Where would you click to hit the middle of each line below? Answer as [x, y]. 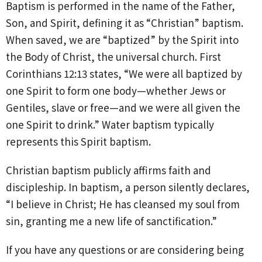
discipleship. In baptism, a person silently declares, [128, 187]
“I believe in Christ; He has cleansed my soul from [123, 204]
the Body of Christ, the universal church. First [113, 56]
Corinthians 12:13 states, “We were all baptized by [124, 73]
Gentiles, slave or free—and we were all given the [123, 107]
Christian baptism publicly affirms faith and [108, 170]
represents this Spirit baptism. [78, 141]
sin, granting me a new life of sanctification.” [111, 220]
